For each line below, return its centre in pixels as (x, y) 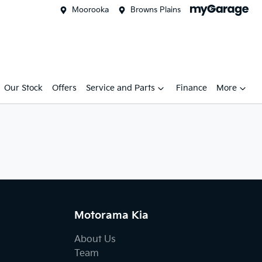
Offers (64, 88)
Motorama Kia (111, 216)
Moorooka (90, 10)
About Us (95, 239)
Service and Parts (120, 88)
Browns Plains (156, 10)
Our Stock (23, 88)
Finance (192, 88)
